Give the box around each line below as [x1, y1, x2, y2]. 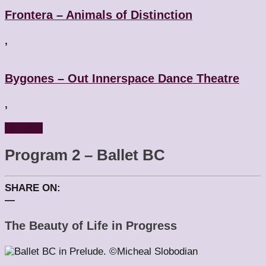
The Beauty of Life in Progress [5, 218, 177, 232]
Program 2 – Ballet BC [5, 147, 165, 164]
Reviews [5, 122, 43, 134]
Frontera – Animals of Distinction [5, 8, 192, 22]
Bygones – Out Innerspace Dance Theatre [5, 72, 239, 85]
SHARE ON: [5, 182, 61, 194]
